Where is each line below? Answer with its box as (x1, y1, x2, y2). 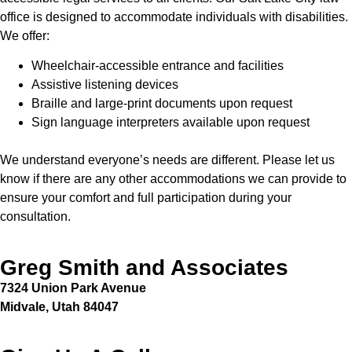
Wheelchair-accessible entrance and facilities (31, 59, 284, 73)
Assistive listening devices (31, 78, 178, 92)
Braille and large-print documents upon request (31, 97, 292, 111)
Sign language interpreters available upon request (31, 115, 310, 130)
